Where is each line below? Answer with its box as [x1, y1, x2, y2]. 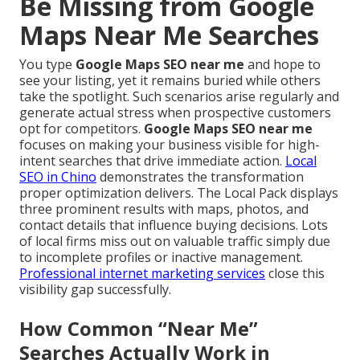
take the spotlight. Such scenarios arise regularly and [19, 88, 339, 106]
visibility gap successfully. [19, 280, 171, 299]
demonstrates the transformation [96, 168, 304, 186]
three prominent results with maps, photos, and [19, 200, 309, 219]
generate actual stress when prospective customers [19, 104, 331, 122]
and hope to [244, 55, 321, 74]
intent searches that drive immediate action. [19, 152, 285, 170]
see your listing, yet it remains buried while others [19, 72, 321, 90]
